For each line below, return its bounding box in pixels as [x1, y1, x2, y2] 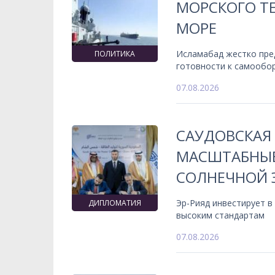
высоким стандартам [176, 209, 265, 221]
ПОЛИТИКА [95, 48, 135, 59]
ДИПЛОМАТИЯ [88, 197, 141, 208]
